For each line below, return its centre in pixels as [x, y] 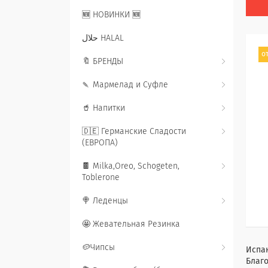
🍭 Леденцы [105, 201]
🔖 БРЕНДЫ [103, 62]
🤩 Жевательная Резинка [131, 224]
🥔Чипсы [98, 248]
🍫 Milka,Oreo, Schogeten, [131, 166]
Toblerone [101, 178]
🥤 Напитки [103, 108]
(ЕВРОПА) [100, 143]
